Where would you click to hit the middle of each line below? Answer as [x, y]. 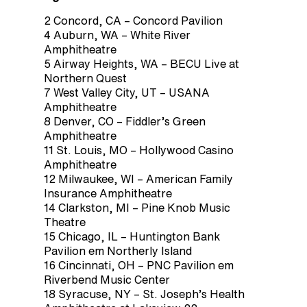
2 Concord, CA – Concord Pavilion [133, 20]
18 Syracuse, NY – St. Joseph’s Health [144, 294]
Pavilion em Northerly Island [118, 250]
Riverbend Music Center [107, 279]
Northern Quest [85, 78]
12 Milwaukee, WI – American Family [138, 179]
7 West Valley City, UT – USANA [127, 92]
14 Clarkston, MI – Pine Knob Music [137, 207]
